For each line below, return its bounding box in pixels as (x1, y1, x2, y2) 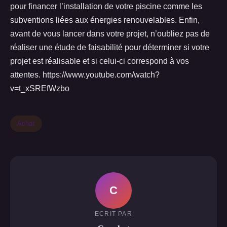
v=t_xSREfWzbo (10, 84, 69, 93)
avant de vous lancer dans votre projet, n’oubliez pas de (10, 29, 210, 38)
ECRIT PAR (95, 210, 132, 217)
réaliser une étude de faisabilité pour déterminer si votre (10, 43, 209, 52)
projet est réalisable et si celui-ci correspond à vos (10, 57, 189, 65)
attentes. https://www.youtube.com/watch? (10, 70, 160, 79)
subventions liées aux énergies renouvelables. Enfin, (10, 16, 200, 24)
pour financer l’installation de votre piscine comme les (10, 2, 202, 11)
